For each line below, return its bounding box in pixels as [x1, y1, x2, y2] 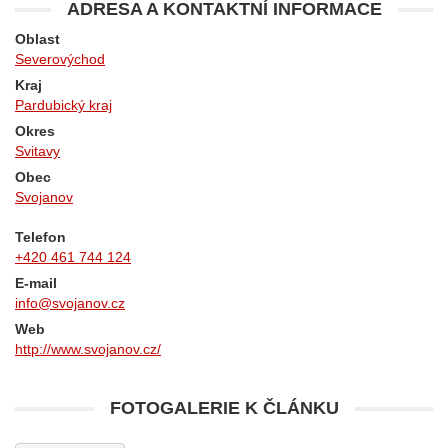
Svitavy [15, 143, 60, 159]
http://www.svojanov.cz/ [15, 341, 161, 357]
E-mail [15, 275, 57, 291]
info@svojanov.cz [15, 295, 125, 311]
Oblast [15, 31, 60, 47]
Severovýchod [15, 51, 105, 67]
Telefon [15, 229, 66, 245]
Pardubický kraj [15, 97, 112, 113]
